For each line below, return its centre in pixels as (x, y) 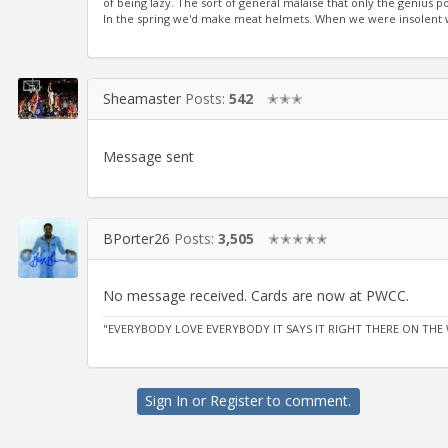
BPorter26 (136, 238)
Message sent (148, 156)
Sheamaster (142, 99)
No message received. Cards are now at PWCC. (256, 296)
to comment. (307, 401)
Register (237, 401)
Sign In (167, 401)
